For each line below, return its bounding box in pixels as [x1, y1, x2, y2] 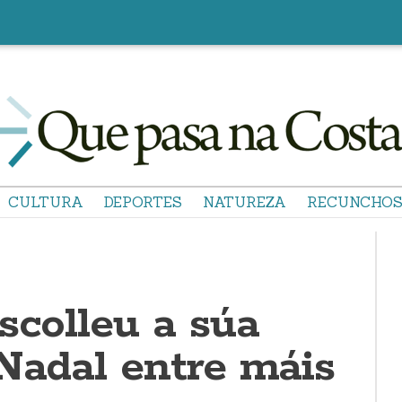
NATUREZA [203, 193, 286, 211]
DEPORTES [104, 193, 182, 211]
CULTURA [8, 193, 83, 211]
